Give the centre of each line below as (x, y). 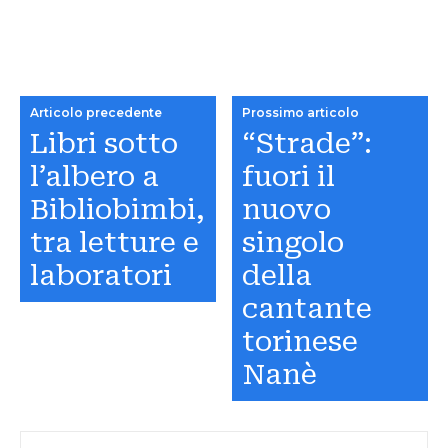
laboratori (101, 276)
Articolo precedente (96, 113)
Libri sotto (104, 144)
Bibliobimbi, (117, 210)
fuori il (289, 177)
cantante (307, 309)
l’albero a (94, 177)
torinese (300, 342)
